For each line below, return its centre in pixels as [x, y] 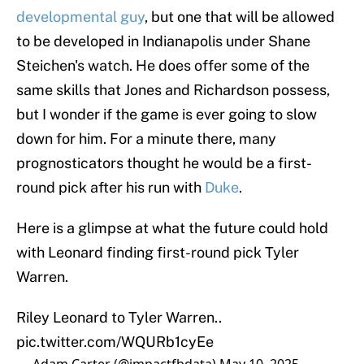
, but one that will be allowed [240, 17]
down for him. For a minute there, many [146, 139]
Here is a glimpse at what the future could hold [172, 228]
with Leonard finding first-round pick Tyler [158, 253]
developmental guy [80, 17]
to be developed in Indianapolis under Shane [163, 41]
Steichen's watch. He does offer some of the [163, 66]
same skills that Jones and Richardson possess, [173, 90]
